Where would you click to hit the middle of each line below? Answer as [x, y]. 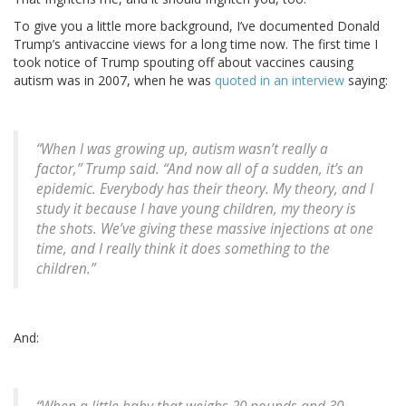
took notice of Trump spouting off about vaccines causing [184, 63]
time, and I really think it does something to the [183, 249]
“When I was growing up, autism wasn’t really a [182, 150]
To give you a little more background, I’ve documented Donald [197, 26]
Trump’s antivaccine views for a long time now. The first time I [196, 44]
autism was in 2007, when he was [114, 81]
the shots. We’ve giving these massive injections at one [205, 229]
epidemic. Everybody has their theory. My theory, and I [205, 189]
